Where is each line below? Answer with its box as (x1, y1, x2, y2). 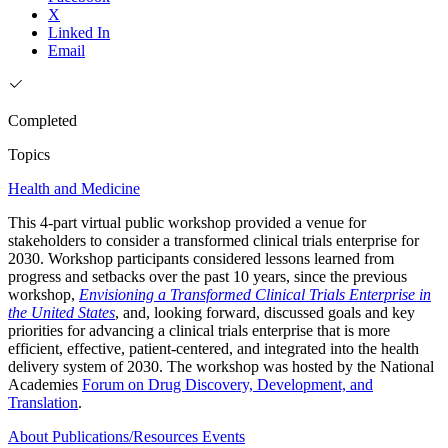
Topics (8, 146, 50, 164)
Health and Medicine (8, 180, 140, 198)
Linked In (48, 24, 110, 42)
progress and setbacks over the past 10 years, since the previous (8, 268, 407, 286)
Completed (8, 112, 77, 130)
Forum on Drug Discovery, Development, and (82, 376, 373, 394)
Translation (8, 394, 78, 412)
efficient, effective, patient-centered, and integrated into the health (8, 340, 419, 358)
